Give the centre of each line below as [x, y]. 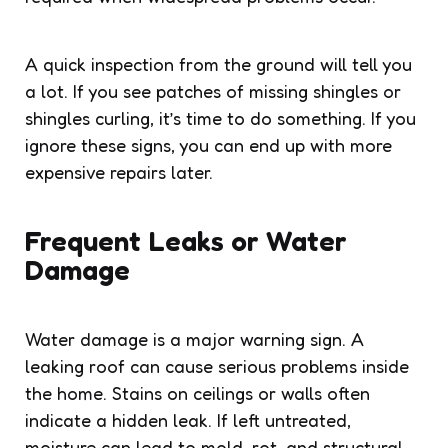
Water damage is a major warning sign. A [194, 338]
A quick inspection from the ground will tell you [218, 63]
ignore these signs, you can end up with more [208, 144]
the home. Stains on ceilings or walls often [197, 392]
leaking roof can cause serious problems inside [217, 365]
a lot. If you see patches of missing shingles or [213, 90]
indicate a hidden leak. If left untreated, [188, 419]
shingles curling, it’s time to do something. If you [220, 117]
